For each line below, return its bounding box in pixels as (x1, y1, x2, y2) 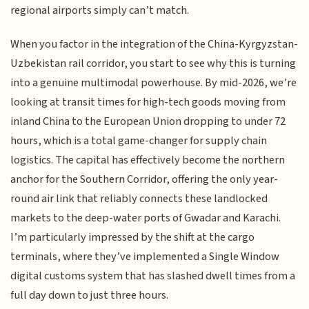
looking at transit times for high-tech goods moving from (10, 93, 286, 110)
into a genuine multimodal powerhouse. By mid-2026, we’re (10, 74, 297, 91)
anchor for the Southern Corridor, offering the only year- (10, 170, 279, 188)
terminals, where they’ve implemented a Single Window (10, 248, 280, 265)
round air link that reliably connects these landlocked (10, 190, 268, 207)
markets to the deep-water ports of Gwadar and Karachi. (10, 209, 281, 226)
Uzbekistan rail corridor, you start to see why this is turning (10, 54, 297, 72)
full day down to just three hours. (10, 286, 169, 303)
